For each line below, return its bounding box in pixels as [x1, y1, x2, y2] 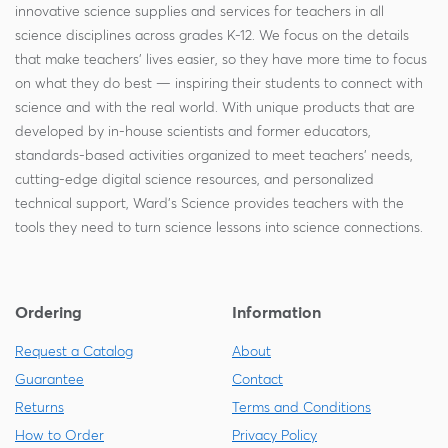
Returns [15, 398, 64, 416]
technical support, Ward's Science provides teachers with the [15, 194, 404, 212]
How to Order [15, 426, 104, 444]
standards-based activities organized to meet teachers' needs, [15, 146, 413, 164]
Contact [232, 370, 283, 388]
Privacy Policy [232, 426, 317, 444]
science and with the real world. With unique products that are [15, 98, 415, 116]
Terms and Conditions [232, 398, 371, 416]
